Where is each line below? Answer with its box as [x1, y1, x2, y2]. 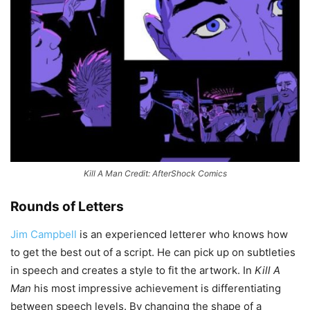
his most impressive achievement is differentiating [31, 282, 281, 295]
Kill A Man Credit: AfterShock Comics [83, 168, 227, 179]
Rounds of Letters [10, 199, 124, 215]
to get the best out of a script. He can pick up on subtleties [10, 246, 295, 259]
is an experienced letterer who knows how [77, 228, 288, 241]
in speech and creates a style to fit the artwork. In [10, 264, 255, 277]
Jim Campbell [10, 228, 77, 241]
